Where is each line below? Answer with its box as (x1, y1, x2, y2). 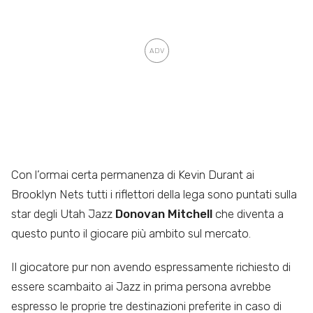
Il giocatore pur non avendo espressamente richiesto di (11, 260, 291, 275)
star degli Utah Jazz (11, 206, 115, 221)
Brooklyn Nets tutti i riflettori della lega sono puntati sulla (11, 187, 297, 201)
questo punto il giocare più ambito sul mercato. (11, 226, 251, 240)
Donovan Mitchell (115, 206, 212, 221)
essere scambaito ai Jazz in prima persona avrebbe (11, 279, 271, 294)
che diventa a (212, 206, 284, 221)
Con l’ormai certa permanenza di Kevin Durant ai (11, 167, 254, 182)
